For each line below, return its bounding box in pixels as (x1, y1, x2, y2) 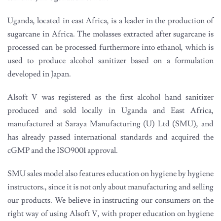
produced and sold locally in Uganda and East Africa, (7, 105, 214, 115)
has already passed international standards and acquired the (7, 132, 214, 142)
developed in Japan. (7, 69, 71, 79)
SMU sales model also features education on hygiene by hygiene (7, 168, 214, 179)
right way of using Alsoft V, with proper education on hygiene (7, 208, 214, 219)
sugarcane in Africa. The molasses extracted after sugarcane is (7, 29, 214, 39)
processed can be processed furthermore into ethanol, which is (7, 42, 214, 52)
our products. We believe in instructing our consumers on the (7, 195, 214, 205)
